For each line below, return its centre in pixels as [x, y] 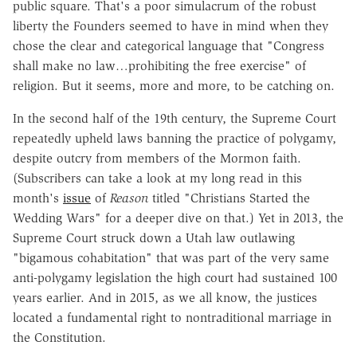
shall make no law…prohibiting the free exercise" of [159, 65]
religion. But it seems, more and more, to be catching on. [174, 85]
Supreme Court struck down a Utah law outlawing [154, 237]
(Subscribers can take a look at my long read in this [157, 178]
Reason [129, 198]
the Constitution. [59, 337]
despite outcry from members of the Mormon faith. [157, 158]
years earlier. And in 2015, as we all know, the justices [165, 297]
